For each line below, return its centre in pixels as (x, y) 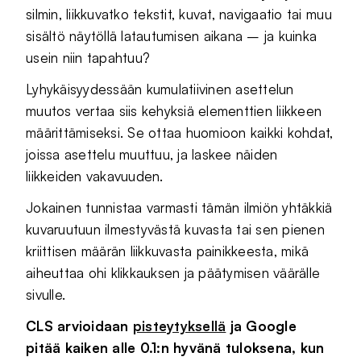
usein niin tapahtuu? (88, 58)
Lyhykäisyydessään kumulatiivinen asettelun (160, 89)
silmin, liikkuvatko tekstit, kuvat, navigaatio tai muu (179, 14)
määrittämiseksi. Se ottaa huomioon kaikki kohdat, (180, 133)
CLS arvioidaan (79, 326)
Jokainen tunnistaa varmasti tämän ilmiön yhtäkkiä (179, 207)
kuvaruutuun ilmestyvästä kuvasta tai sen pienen (175, 229)
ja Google (261, 326)
